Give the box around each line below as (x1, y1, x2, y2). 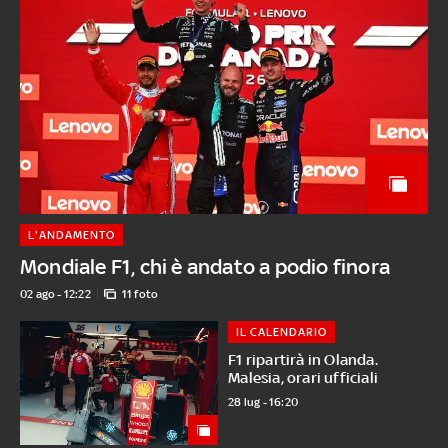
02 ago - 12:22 (19, 287, 91, 302)
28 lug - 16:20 (228, 395, 299, 410)
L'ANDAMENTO (27, 228, 115, 243)
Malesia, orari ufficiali (228, 369, 379, 387)
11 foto (121, 287, 159, 302)
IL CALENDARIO (236, 325, 328, 340)
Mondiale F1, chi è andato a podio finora (19, 254, 390, 280)
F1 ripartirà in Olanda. (228, 351, 378, 369)
